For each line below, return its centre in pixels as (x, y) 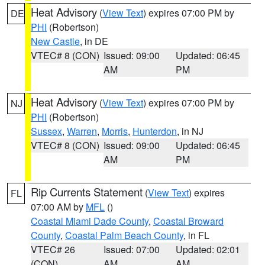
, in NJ (190, 131)
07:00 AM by (58, 207)
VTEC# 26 (53, 249)
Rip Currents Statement (87, 192)
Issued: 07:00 (131, 249)
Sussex (46, 131)
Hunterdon (155, 131)
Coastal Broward (188, 221)
